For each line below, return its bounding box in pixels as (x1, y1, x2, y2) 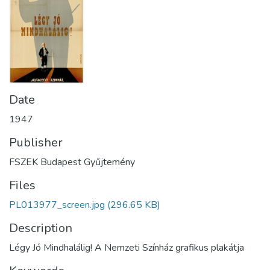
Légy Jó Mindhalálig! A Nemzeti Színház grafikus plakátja (9, 241, 244, 254)
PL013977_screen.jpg (9, 198, 105, 212)
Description (9, 220, 72, 236)
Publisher (9, 134, 63, 151)
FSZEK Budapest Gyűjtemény (9, 155, 135, 169)
